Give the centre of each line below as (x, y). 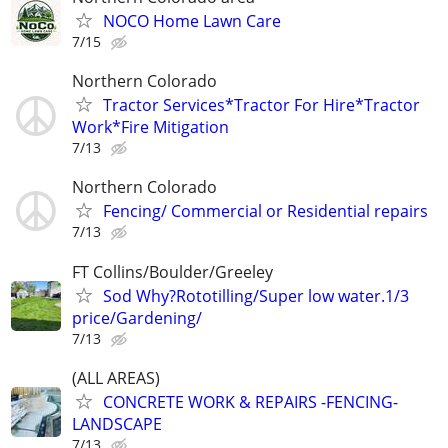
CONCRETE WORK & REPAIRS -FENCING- (250, 401)
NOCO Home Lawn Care (192, 21)
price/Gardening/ (137, 317)
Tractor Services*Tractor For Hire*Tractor (261, 105)
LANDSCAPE (117, 423)
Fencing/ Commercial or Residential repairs (265, 211)
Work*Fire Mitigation (150, 127)
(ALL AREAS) (116, 377)
